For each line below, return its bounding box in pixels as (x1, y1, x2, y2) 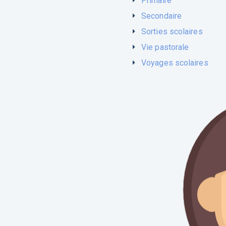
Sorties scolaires (141, 27, 203, 37)
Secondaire (141, 11, 182, 21)
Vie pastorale (141, 42, 189, 52)
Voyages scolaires (141, 58, 208, 68)
